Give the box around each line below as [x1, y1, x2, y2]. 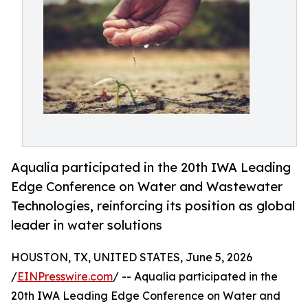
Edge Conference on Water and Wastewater [11, 179, 283, 195]
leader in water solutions [11, 217, 162, 233]
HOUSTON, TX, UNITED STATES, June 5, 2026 [11, 250, 252, 265]
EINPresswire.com [17, 269, 113, 284]
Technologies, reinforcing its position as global [11, 198, 295, 214]
